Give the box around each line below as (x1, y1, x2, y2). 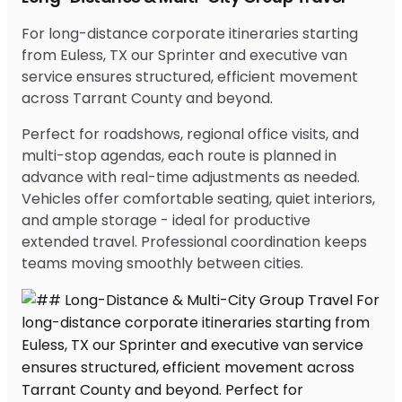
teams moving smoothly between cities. (22, 252, 303, 274)
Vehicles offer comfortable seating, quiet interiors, (22, 188, 375, 209)
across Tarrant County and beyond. (22, 87, 273, 109)
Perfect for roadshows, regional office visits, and (22, 123, 359, 144)
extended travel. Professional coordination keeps (22, 231, 367, 252)
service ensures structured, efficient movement (22, 66, 358, 87)
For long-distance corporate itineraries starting (22, 22, 358, 44)
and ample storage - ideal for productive (22, 209, 310, 231)
